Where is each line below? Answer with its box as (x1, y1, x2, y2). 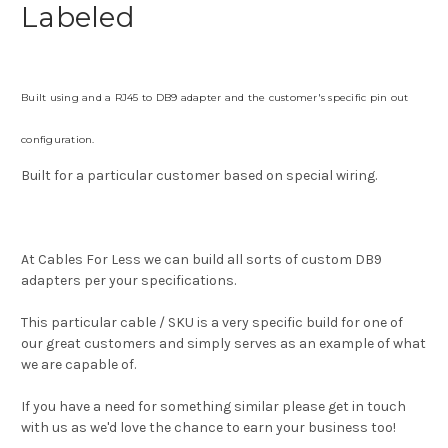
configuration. (21, 133, 95, 147)
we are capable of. (21, 356, 136, 374)
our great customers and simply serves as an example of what (21, 335, 426, 353)
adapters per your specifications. (21, 272, 236, 290)
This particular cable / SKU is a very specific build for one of (21, 314, 403, 332)
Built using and (21, 91, 105, 105)
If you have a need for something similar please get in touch (21, 398, 406, 416)
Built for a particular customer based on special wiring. (21, 167, 377, 185)
